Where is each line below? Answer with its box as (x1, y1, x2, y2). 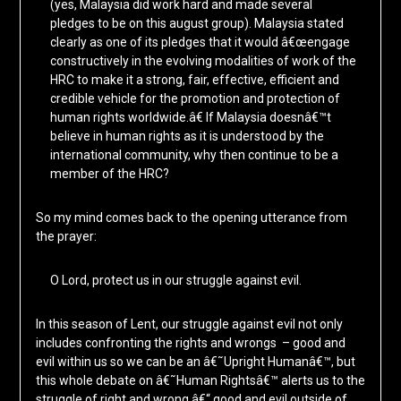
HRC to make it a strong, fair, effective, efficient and (49, 73, 339, 88)
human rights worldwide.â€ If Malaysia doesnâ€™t (49, 110, 331, 125)
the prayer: (35, 229, 97, 244)
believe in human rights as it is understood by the (49, 129, 324, 144)
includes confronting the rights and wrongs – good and (35, 336, 346, 351)
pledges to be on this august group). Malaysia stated (49, 16, 344, 31)
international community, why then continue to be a (49, 148, 338, 163)
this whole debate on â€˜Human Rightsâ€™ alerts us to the (35, 373, 365, 388)
